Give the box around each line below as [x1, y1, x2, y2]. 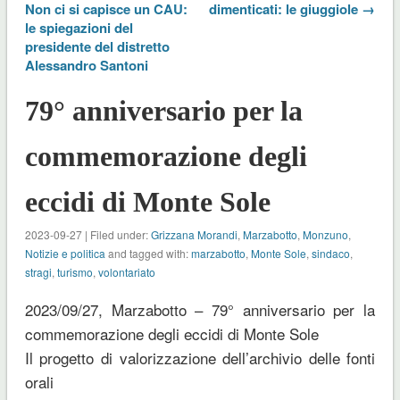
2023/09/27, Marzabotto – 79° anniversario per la [24, 297, 376, 321]
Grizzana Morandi [150, 226, 237, 242]
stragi [24, 263, 52, 279]
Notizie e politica [24, 245, 105, 261]
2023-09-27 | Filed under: [24, 226, 151, 242]
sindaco [311, 245, 350, 261]
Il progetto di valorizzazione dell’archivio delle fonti [24, 346, 376, 369]
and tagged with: [104, 245, 191, 261]
